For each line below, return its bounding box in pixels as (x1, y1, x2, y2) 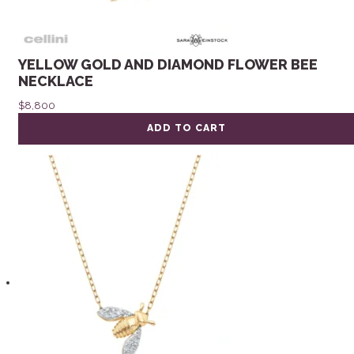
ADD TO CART (146, 122, 226, 134)
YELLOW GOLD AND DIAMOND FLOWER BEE (18, 56, 318, 73)
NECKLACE (18, 73, 94, 90)
